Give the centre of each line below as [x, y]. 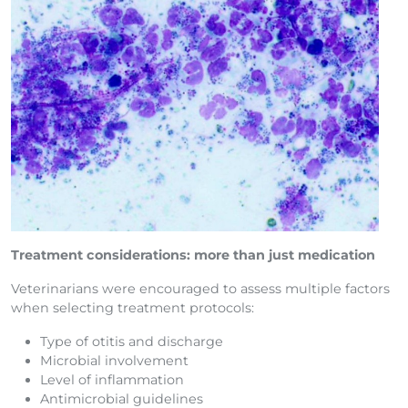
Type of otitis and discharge [132, 341]
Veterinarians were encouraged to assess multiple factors [200, 288]
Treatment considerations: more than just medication [193, 255]
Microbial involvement [114, 360]
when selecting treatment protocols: [133, 307]
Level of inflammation [112, 379]
